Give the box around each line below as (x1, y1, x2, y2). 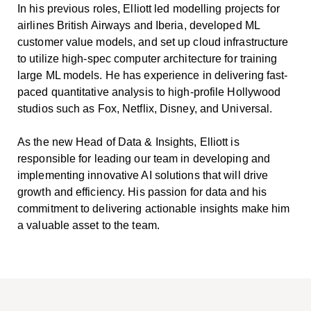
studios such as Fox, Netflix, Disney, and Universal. (17, 103, 273, 115)
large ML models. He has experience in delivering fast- (17, 69, 288, 81)
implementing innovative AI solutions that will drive (17, 169, 269, 181)
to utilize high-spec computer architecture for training (17, 53, 278, 65)
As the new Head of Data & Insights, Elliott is (17, 136, 239, 148)
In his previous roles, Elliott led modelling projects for (17, 3, 280, 15)
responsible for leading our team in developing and (17, 153, 271, 165)
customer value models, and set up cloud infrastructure (17, 36, 289, 48)
